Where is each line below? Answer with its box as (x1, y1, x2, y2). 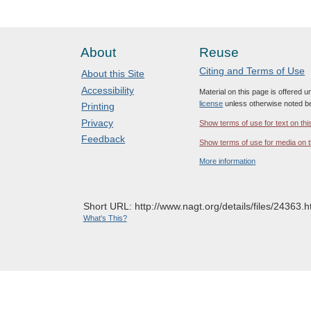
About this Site (81, 68, 145, 80)
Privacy (81, 117, 114, 128)
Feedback (81, 133, 126, 145)
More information (199, 157, 256, 166)
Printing (81, 101, 115, 112)
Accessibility (81, 84, 135, 96)
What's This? (83, 214, 127, 223)
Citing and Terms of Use (199, 65, 305, 76)
